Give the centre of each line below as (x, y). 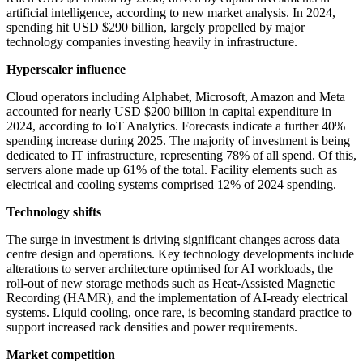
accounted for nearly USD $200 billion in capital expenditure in (169, 112)
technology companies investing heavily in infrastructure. (152, 42)
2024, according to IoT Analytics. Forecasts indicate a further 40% (176, 126)
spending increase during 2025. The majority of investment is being (178, 141)
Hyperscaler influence (66, 70)
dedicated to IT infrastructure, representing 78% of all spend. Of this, (181, 156)
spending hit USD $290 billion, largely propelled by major (156, 28)
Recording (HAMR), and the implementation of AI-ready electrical (177, 298)
